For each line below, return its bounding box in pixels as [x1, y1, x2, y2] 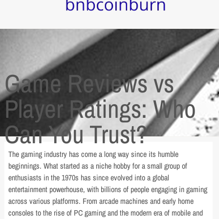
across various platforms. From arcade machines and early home [8, 196, 194, 207]
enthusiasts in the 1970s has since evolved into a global [8, 172, 170, 183]
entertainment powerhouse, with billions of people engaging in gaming [8, 184, 208, 195]
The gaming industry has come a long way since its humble [8, 149, 179, 160]
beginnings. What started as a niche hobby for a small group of [8, 160, 188, 172]
